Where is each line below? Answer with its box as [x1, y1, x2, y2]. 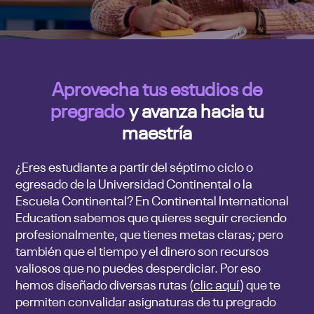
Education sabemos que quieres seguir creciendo [15, 208, 287, 226]
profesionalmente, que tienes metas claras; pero [15, 225, 284, 243]
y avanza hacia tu [125, 97, 264, 122]
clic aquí [193, 275, 240, 293]
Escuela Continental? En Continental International [15, 191, 289, 209]
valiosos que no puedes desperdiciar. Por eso [15, 259, 261, 276]
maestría [121, 118, 193, 144]
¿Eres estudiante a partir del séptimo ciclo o [15, 158, 254, 175]
